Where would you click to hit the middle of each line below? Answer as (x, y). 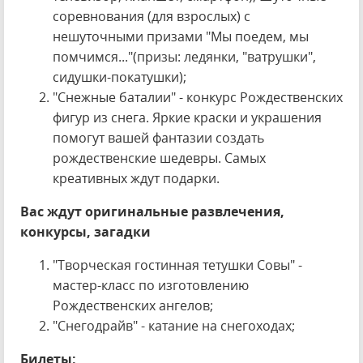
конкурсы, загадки (85, 232)
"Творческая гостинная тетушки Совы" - (177, 265)
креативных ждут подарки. (136, 178)
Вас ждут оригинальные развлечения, (152, 211)
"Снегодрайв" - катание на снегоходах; (174, 326)
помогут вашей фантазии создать (158, 138)
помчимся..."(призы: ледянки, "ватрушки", (184, 57)
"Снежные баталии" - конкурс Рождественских (198, 97)
